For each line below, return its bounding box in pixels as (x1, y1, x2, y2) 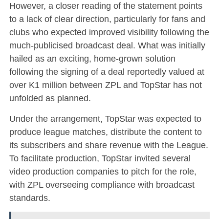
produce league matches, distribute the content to (9, 127, 202, 137)
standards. (9, 193, 50, 203)
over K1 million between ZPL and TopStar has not (9, 80, 202, 90)
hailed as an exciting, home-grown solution (9, 53, 175, 64)
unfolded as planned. (9, 93, 91, 104)
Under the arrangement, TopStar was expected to (9, 113, 201, 124)
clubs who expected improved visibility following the (9, 27, 209, 38)
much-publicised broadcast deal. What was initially (9, 40, 205, 51)
